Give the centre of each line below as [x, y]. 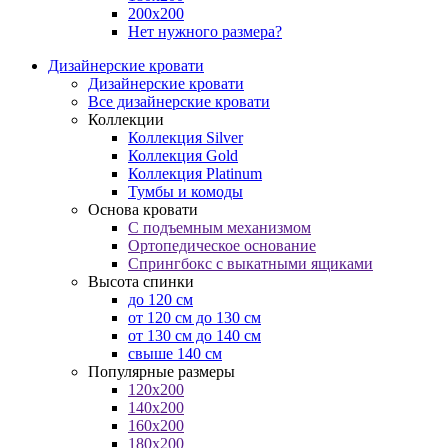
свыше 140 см [175, 353]
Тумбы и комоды [185, 191]
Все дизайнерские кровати [179, 101]
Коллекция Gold [183, 155]
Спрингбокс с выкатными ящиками [250, 263]
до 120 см [160, 299]
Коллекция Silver [185, 137]
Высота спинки [141, 281]
